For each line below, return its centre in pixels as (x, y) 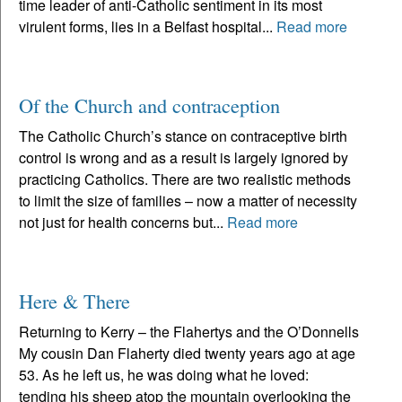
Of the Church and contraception (149, 105)
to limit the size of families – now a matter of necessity (188, 200)
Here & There (74, 300)
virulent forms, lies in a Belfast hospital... (148, 26)
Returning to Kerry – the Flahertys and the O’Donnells (189, 331)
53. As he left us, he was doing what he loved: (164, 374)
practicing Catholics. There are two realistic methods (185, 179)
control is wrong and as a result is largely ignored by (184, 157)
